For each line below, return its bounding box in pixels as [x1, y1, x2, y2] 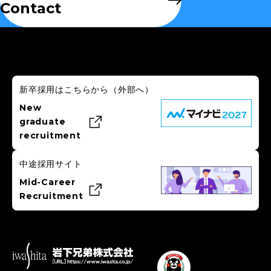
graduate [19, 116, 66, 128]
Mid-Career [19, 177, 76, 188]
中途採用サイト [19, 159, 82, 169]
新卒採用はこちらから [19, 85, 109, 95]
